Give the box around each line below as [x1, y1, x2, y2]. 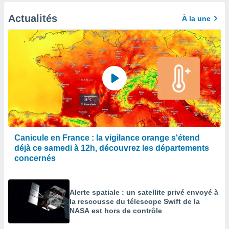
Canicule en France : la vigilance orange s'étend [14, 133, 200, 142]
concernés [14, 154, 56, 163]
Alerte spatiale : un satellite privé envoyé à [70, 188, 218, 196]
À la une [182, 14, 211, 22]
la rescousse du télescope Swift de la [70, 197, 200, 205]
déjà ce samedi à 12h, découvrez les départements [14, 144, 209, 152]
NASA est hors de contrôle [70, 207, 162, 215]
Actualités [8, 13, 57, 24]
